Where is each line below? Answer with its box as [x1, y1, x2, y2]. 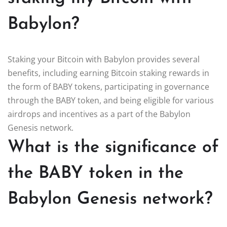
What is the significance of [8, 138, 219, 157]
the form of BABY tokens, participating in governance [8, 81, 209, 92]
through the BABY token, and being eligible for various [8, 94, 214, 106]
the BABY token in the [8, 164, 183, 182]
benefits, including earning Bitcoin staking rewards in [8, 67, 209, 79]
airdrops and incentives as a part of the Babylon [8, 108, 191, 120]
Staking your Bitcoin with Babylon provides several [8, 53, 200, 65]
